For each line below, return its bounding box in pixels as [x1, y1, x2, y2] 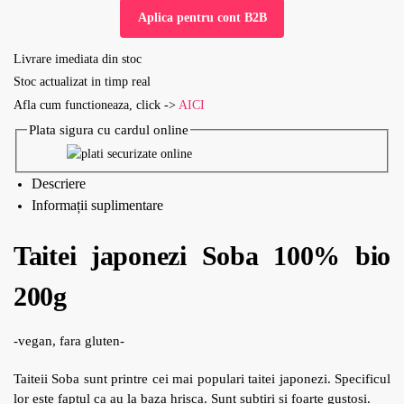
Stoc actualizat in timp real [14, 75, 151, 89]
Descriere [32, 176, 86, 192]
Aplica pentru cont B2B [137, 11, 267, 25]
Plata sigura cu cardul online [29, 122, 189, 137]
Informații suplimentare [32, 197, 163, 214]
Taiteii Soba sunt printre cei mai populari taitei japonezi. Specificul [14, 371, 390, 386]
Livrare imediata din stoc [14, 51, 142, 66]
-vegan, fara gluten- [14, 334, 128, 349]
